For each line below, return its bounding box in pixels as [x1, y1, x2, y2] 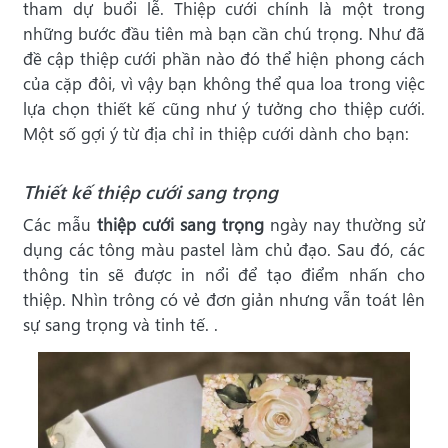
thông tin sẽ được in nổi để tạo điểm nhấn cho [23, 263, 425, 287]
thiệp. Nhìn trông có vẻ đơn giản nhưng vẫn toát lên [23, 288, 425, 312]
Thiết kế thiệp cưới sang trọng [23, 179, 278, 205]
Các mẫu [23, 213, 97, 237]
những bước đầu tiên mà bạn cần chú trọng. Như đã [23, 22, 425, 46]
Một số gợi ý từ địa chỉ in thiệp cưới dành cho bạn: [23, 122, 409, 146]
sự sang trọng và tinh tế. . [23, 313, 218, 337]
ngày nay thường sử [264, 213, 425, 237]
